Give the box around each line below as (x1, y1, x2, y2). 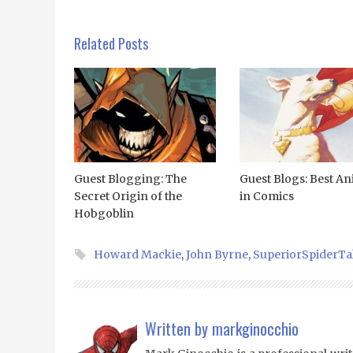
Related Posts (73, 32, 148, 54)
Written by (144, 316, 212, 340)
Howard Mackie (93, 247, 181, 262)
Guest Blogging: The (73, 171, 187, 186)
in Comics (239, 188, 294, 203)
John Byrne (185, 247, 248, 262)
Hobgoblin (73, 206, 134, 221)
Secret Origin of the (73, 188, 182, 203)
